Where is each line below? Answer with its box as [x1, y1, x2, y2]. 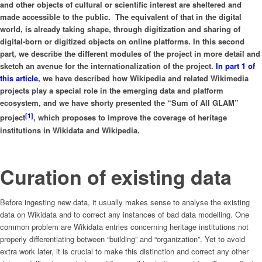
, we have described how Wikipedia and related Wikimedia [38, 73, 249, 84]
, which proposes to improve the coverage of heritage [33, 112, 227, 123]
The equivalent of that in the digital [115, 11, 242, 23]
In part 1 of [216, 60, 255, 72]
